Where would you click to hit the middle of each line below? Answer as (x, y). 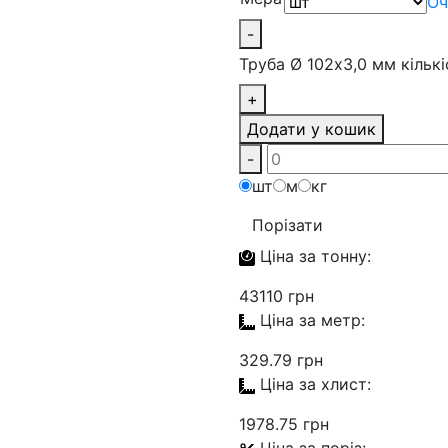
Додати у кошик (311, 129)
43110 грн (276, 296)
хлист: (346, 384)
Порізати (287, 225)
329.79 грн (281, 360)
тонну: (346, 256)
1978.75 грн (284, 424)
